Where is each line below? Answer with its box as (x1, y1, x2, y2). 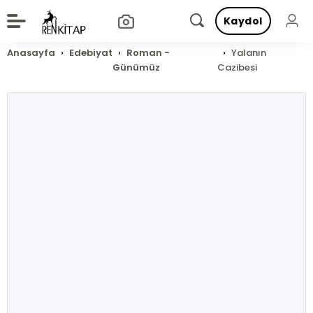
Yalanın (231, 46, 266, 59)
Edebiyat (69, 46, 113, 59)
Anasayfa (7, 46, 56, 59)
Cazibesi (217, 61, 257, 74)
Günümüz (112, 61, 161, 74)
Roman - (126, 46, 170, 59)
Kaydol (223, 14, 263, 28)
